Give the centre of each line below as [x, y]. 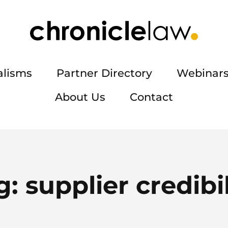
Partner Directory [104, 73]
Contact [151, 97]
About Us [80, 97]
